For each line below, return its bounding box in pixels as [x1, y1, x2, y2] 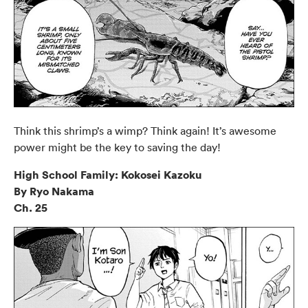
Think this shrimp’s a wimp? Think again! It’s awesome [14, 124, 276, 138]
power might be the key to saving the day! [14, 140, 221, 155]
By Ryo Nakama [14, 184, 94, 199]
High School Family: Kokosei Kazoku [14, 167, 202, 183]
